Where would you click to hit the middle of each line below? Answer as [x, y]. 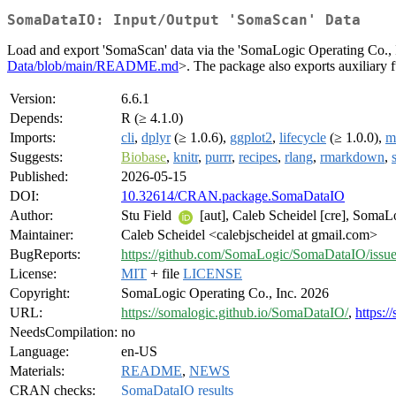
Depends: [36, 118]
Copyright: [40, 293]
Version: [33, 99]
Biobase [144, 157]
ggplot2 [251, 138]
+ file [165, 274]
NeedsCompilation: [64, 332]
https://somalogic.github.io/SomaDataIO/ [235, 313]
